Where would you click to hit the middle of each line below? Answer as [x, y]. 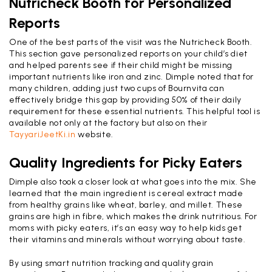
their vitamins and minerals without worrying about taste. [127, 239]
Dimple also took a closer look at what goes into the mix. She [133, 182]
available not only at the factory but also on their [109, 123]
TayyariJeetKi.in [42, 134]
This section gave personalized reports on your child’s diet [128, 53]
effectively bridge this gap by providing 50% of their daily [125, 100]
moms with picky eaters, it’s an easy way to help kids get [126, 228]
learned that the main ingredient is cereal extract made [126, 193]
